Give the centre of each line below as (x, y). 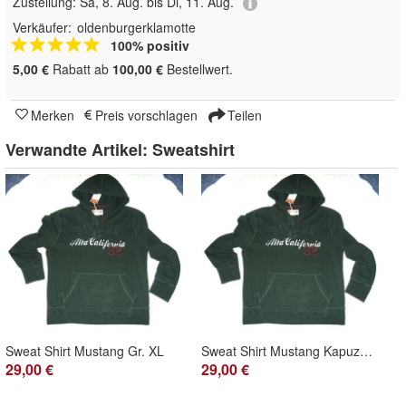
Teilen (243, 115)
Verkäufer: (42, 27)
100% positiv (150, 45)
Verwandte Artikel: (79, 149)
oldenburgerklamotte (136, 27)
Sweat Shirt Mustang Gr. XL (85, 350)
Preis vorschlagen (146, 115)
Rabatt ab (81, 68)
